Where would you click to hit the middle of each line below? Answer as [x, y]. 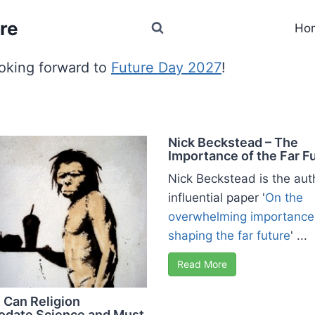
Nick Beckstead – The [233, 142]
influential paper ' [217, 197]
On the [284, 197]
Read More [202, 264]
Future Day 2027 [166, 67]
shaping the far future [229, 235]
